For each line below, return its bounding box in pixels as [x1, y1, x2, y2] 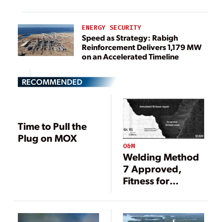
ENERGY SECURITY [82, 23, 141, 32]
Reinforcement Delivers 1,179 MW [82, 41, 202, 52]
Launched [123, 198, 168, 211]
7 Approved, [123, 162, 182, 175]
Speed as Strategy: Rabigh [82, 32, 152, 43]
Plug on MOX [18, 131, 77, 144]
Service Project [123, 186, 191, 199]
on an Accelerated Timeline [82, 51, 179, 61]
